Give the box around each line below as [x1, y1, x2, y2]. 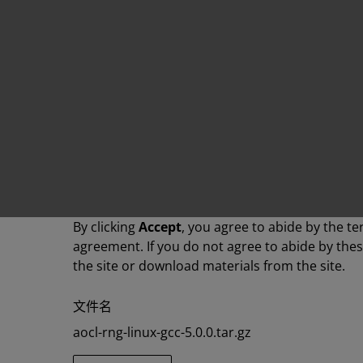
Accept [139, 218, 181, 236]
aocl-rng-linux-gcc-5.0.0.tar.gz [73, 323, 251, 341]
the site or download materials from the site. [73, 257, 345, 275]
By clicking [73, 218, 139, 236]
